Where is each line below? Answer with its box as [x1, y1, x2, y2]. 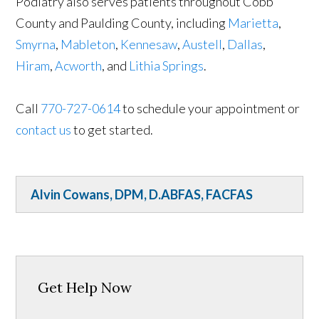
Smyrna [16, 36, 56, 52]
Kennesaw [120, 36, 178, 52]
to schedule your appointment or [120, 100, 300, 116]
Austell [182, 36, 223, 52]
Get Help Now [38, 278, 132, 296]
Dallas [227, 36, 263, 52]
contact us [16, 121, 72, 137]
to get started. [71, 121, 154, 137]
